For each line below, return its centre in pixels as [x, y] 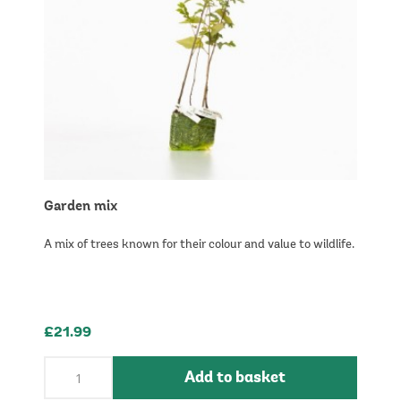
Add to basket [235, 378]
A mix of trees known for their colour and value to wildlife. [199, 245]
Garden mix [81, 207]
